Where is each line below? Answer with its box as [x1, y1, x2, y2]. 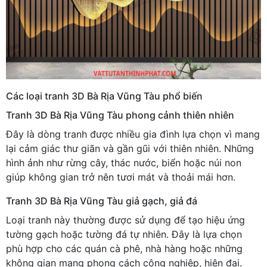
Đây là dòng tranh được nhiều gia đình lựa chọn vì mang [6, 128, 260, 140]
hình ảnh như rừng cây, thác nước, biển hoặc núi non [6, 156, 241, 169]
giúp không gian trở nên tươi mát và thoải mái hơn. [6, 170, 235, 183]
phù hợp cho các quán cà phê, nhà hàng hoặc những [6, 242, 243, 254]
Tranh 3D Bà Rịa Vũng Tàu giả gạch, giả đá [6, 194, 197, 207]
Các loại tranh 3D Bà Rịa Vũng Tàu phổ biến [6, 89, 203, 102]
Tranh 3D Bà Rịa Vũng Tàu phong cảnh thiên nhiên [6, 108, 234, 121]
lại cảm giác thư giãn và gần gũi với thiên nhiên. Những [6, 142, 254, 154]
